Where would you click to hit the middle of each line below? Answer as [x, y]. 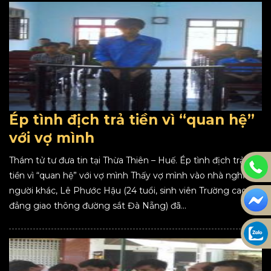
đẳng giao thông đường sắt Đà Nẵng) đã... [98, 206]
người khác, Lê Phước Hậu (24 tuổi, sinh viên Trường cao [128, 191]
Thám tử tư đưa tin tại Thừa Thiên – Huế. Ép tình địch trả [127, 160]
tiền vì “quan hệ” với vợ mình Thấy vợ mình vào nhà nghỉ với [134, 175]
